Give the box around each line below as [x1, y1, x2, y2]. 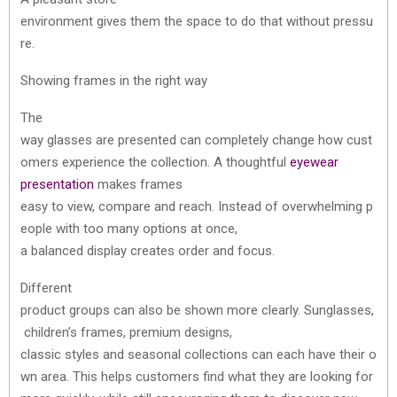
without [283, 12, 333, 29]
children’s [24, 323, 77, 340]
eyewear [290, 153, 339, 170]
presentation [20, 175, 94, 192]
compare [98, 198, 151, 214]
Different [20, 279, 72, 296]
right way [152, 72, 207, 89]
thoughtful [226, 153, 286, 170]
